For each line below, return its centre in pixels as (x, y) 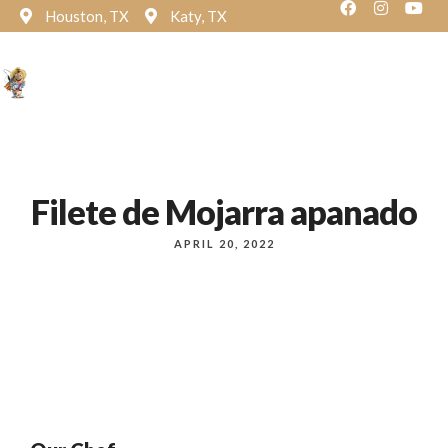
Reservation (266, 83)
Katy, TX (198, 15)
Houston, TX (87, 15)
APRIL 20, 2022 (224, 243)
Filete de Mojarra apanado (224, 211)
